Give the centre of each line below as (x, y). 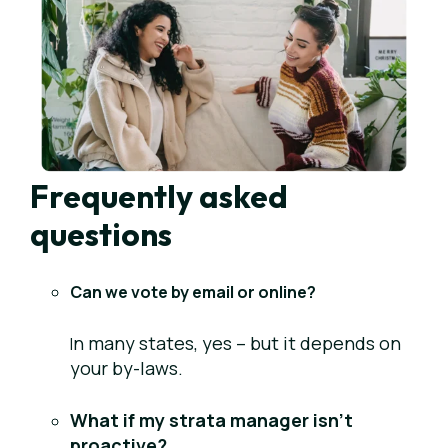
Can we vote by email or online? (193, 292)
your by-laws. (126, 368)
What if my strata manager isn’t (211, 420)
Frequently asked (159, 196)
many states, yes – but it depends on (242, 343)
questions (101, 234)
